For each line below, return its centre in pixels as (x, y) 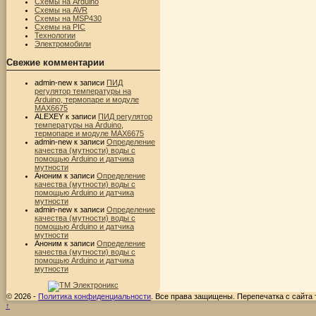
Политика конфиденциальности (95, 296)
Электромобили (63, 43)
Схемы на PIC (60, 26)
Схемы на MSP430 (68, 18)
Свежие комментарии (55, 62)
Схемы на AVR (61, 10)
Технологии (55, 35)
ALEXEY (49, 116)
